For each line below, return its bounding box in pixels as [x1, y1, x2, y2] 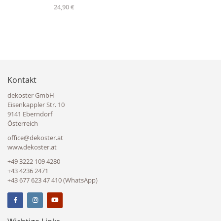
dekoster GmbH [7, 91, 54, 100]
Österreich [7, 119, 38, 128]
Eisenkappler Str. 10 [7, 100, 65, 110]
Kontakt [7, 74, 37, 86]
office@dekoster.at [7, 133, 63, 143]
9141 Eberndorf [7, 110, 52, 119]
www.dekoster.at [7, 143, 57, 152]
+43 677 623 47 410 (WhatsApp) [7, 176, 98, 185]
